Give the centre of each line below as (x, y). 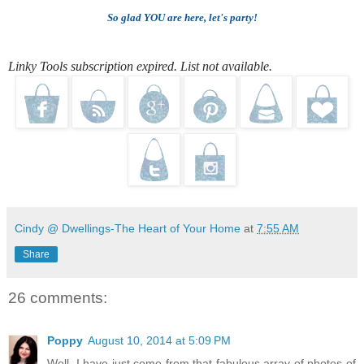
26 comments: (58, 298)
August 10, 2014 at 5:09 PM (159, 340)
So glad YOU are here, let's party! (182, 18)
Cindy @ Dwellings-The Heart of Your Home (128, 229)
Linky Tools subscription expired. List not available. (140, 67)
